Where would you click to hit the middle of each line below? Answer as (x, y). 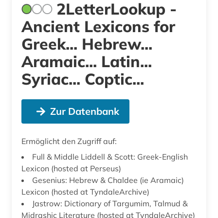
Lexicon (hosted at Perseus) (71, 168)
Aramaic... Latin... (87, 61)
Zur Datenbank (84, 111)
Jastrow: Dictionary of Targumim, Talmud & (110, 203)
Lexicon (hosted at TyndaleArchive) (85, 191)
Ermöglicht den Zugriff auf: (69, 141)
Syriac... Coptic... (83, 79)
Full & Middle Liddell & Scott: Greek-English (110, 156)
